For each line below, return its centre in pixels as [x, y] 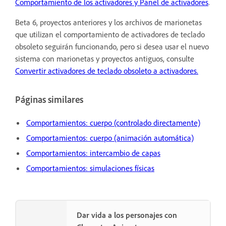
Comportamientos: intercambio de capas [93, 153]
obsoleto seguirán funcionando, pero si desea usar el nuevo [112, 46]
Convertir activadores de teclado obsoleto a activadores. [107, 70]
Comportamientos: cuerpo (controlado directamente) [113, 122]
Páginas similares [49, 99]
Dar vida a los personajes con [127, 215]
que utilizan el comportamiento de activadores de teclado [110, 34]
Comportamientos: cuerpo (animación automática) [110, 137]
